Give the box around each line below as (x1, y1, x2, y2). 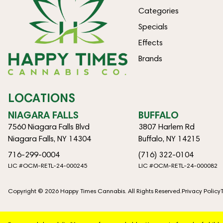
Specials (138, 22, 168, 31)
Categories (138, 6, 179, 15)
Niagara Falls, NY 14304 (8, 134, 91, 144)
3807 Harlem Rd (138, 122, 195, 132)
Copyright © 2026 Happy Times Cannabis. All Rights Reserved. (8, 187, 182, 195)
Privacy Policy (182, 187, 221, 195)
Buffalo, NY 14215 (138, 134, 201, 144)
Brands (138, 54, 163, 63)
